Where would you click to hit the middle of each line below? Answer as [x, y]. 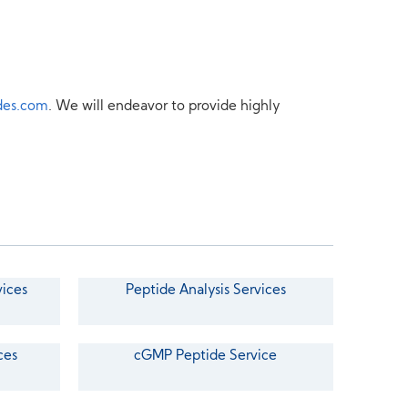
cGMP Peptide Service [206, 357]
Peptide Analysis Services [205, 291]
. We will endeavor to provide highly [164, 107]
